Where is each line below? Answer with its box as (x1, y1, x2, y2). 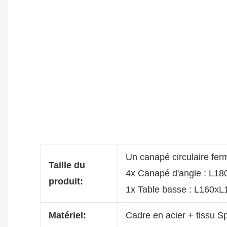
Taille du (48, 160, 85, 170)
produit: (48, 176, 83, 186)
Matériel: (48, 210, 86, 220)
